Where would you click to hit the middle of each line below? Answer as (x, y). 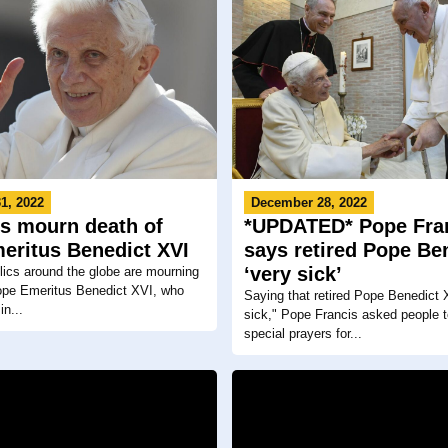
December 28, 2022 (308, 202)
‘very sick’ (292, 273)
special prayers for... (302, 333)
